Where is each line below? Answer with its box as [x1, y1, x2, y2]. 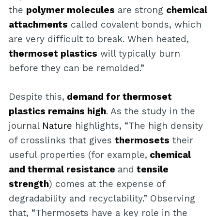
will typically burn [97, 48, 180, 60]
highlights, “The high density [72, 120, 203, 131]
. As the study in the [106, 105, 195, 117]
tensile [134, 163, 169, 175]
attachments [8, 19, 68, 31]
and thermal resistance [8, 163, 118, 175]
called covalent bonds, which [67, 19, 201, 31]
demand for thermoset [64, 91, 172, 102]
